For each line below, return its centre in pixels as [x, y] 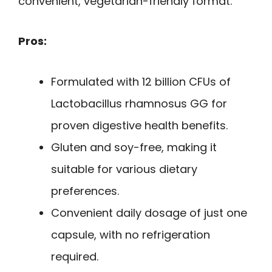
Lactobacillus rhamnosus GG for [139, 103]
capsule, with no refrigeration [131, 234]
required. [75, 256]
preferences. [85, 191]
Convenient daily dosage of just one [149, 212]
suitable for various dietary [124, 169]
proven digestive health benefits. [139, 125]
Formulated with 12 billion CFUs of [141, 81]
